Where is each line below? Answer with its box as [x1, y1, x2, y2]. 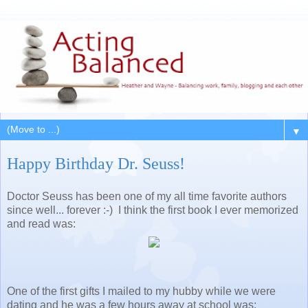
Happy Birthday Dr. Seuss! [7, 154, 185, 173]
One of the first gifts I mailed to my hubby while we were [7, 285, 276, 298]
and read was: [7, 218, 76, 230]
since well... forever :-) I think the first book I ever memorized [7, 204, 298, 217]
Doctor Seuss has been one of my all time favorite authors [7, 190, 287, 203]
